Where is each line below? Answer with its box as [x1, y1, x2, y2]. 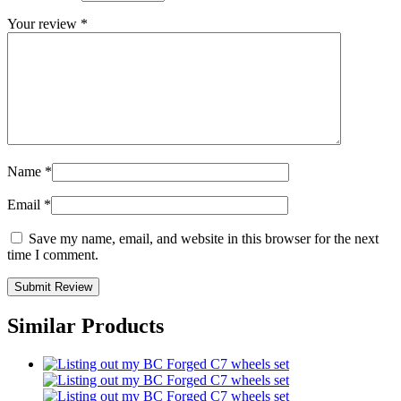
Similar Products [7, 313, 164, 337]
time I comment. [7, 246, 98, 262]
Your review [7, 15, 81, 31]
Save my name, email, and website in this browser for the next [29, 230, 379, 246]
